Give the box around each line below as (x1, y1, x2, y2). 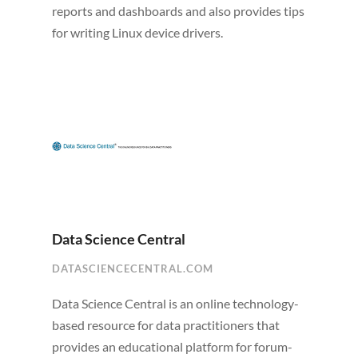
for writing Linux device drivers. (51, 24, 223, 40)
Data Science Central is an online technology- (51, 296, 299, 312)
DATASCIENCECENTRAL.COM (51, 262, 213, 276)
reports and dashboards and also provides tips (51, 2, 304, 18)
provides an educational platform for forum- (51, 339, 292, 355)
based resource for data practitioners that (51, 317, 280, 333)
